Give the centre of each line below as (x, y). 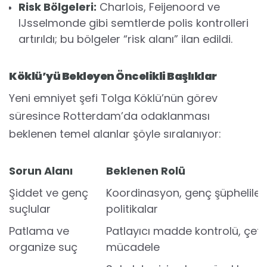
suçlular (30, 209)
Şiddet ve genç (49, 193)
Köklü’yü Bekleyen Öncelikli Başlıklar (113, 76)
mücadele (133, 247)
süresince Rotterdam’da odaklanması (109, 116)
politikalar (132, 209)
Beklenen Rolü (146, 171)
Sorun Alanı (41, 171)
